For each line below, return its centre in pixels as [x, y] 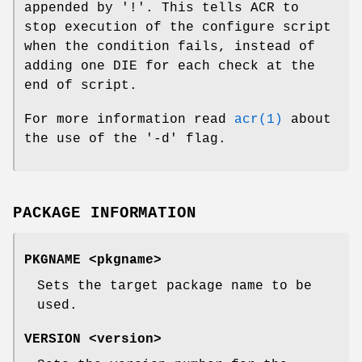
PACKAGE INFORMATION [105, 214]
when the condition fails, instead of [170, 46]
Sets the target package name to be [175, 286]
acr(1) [259, 119]
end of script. [81, 85]
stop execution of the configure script [178, 27]
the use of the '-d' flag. [125, 139]
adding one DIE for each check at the [170, 66]
